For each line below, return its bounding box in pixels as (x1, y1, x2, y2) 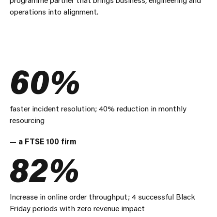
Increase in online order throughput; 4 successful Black (10, 191, 195, 201)
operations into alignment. (10, 6, 98, 16)
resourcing (10, 115, 45, 125)
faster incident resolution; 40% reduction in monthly (10, 103, 186, 113)
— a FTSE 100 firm (10, 136, 77, 146)
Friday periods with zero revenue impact (10, 203, 145, 213)
